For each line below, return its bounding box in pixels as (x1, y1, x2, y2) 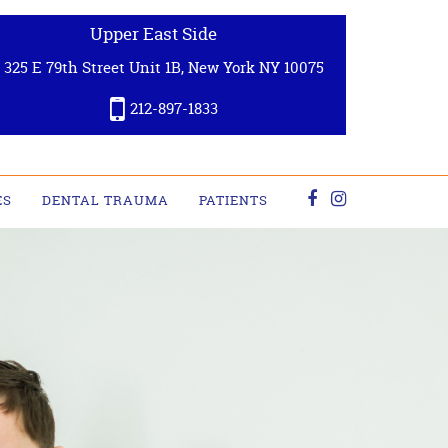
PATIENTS (199, 191, 268, 209)
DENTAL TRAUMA (42, 191, 169, 209)
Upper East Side (90, 22, 217, 45)
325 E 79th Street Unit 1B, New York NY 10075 (3, 57, 324, 78)
